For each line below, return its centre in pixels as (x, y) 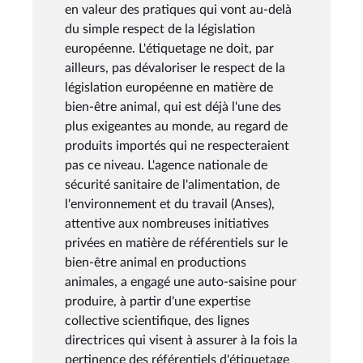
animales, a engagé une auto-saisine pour (181, 282)
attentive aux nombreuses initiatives (167, 223)
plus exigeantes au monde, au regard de (176, 126)
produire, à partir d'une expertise (158, 301)
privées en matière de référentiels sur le (176, 243)
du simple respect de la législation (160, 29)
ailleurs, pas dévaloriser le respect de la (175, 68)
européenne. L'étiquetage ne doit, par (169, 48)
